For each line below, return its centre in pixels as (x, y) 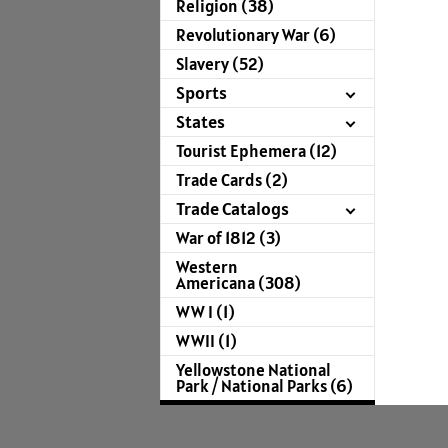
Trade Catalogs (232, 209)
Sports (201, 93)
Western (207, 267)
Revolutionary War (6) (256, 35)
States (200, 122)
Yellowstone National (253, 370)
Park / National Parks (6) (264, 386)
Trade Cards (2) (232, 180)
